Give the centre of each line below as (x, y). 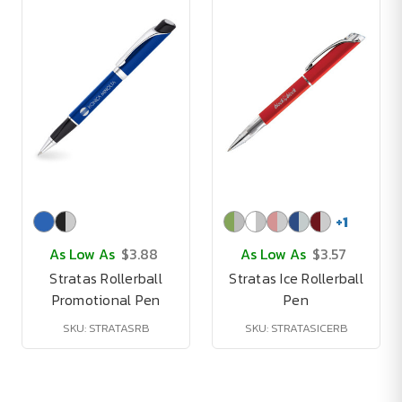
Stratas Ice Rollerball (296, 278)
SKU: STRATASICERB (296, 328)
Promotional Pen (106, 300)
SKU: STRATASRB (106, 328)
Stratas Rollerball (106, 278)
